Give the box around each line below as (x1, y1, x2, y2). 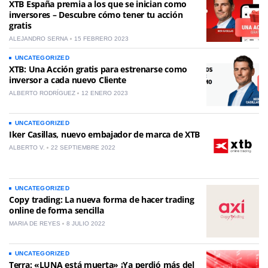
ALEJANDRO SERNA (9, 35, 68, 42)
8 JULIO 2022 (66, 220, 105, 227)
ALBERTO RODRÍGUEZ (9, 89, 75, 96)
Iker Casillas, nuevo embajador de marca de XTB (9, 128, 200, 140)
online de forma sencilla (9, 204, 104, 216)
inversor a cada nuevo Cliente (9, 74, 126, 86)
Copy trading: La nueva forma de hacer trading (9, 193, 194, 205)
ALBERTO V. (9, 144, 45, 151)
